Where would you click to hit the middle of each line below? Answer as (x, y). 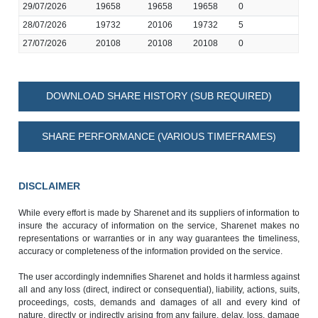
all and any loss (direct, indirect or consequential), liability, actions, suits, (159, 289)
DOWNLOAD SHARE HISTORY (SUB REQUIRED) (159, 96)
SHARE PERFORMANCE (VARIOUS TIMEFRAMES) (159, 136)
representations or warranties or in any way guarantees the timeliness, (159, 238)
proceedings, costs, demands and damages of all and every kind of (159, 302)
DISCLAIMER (50, 186)
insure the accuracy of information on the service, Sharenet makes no (159, 225)
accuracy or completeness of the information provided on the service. (151, 251)
